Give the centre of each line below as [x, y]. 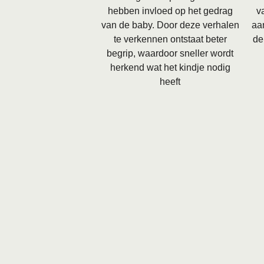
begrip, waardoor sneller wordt [170, 53]
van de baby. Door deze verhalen [170, 25]
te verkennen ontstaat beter [170, 39]
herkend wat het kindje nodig [170, 67]
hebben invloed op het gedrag [170, 11]
